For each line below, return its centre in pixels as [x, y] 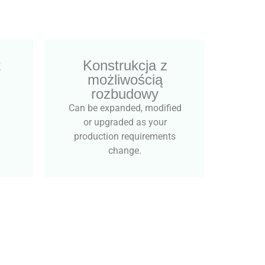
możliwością [125, 79]
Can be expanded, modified [125, 108]
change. [125, 150]
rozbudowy [125, 93]
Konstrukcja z [125, 65]
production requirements [125, 136]
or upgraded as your [125, 122]
